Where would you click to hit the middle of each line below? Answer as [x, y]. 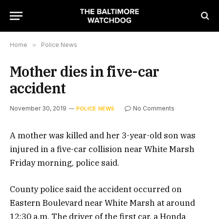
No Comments [154, 108]
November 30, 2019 [38, 108]
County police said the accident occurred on [96, 189]
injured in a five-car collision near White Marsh [102, 149]
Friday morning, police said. [65, 163]
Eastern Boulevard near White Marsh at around [102, 203]
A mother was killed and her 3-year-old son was [103, 135]
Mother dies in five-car [85, 71]
